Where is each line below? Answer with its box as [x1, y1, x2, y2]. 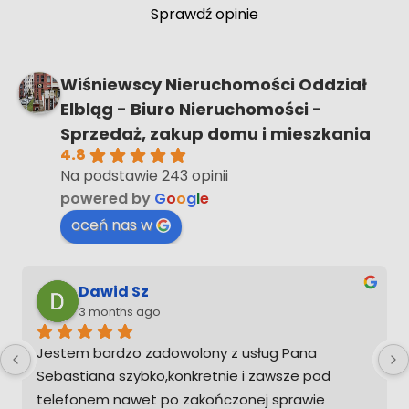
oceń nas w [71, 214, 152, 236]
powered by [60, 187, 154, 209]
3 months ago [79, 303, 161, 321]
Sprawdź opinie [151, 3, 258, 25]
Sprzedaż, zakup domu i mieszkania [60, 121, 371, 145]
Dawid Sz [79, 281, 149, 303]
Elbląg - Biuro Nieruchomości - [60, 97, 322, 121]
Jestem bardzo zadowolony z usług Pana [37, 342, 317, 362]
